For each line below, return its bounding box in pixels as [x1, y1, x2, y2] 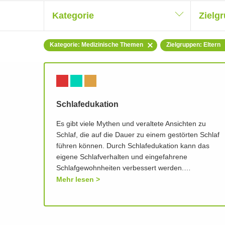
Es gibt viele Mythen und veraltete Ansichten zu [56, 121, 206, 128]
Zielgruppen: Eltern [166, 42, 220, 48]
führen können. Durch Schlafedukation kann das [56, 143, 209, 150]
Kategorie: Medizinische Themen [50, 42, 143, 48]
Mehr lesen [56, 176, 94, 183]
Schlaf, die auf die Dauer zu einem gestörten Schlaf [56, 132, 219, 139]
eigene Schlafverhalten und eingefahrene [56, 154, 187, 161]
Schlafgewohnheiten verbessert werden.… [56, 165, 191, 172]
